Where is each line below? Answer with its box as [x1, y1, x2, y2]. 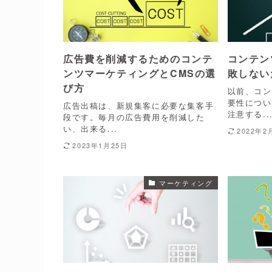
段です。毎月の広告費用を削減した [63, 110, 205, 123]
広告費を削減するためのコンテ [63, 52, 213, 66]
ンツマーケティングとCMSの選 [63, 66, 217, 81]
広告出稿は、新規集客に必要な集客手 [63, 99, 214, 111]
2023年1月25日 [72, 140, 128, 150]
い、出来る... [63, 122, 118, 134]
